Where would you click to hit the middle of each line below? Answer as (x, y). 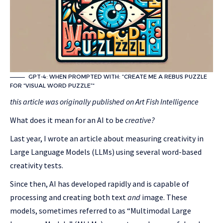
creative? (140, 120)
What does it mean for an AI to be (67, 120)
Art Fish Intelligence (167, 102)
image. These (164, 197)
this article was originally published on (73, 102)
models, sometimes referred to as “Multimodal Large (101, 211)
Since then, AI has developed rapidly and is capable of (100, 184)
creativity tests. (37, 166)
